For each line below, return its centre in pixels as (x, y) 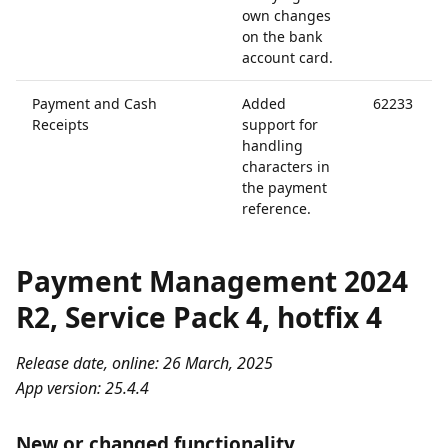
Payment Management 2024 (212, 281)
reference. (276, 208)
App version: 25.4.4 (82, 388)
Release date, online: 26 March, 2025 (144, 363)
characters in (286, 166)
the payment (284, 187)
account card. (287, 57)
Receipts (60, 124)
